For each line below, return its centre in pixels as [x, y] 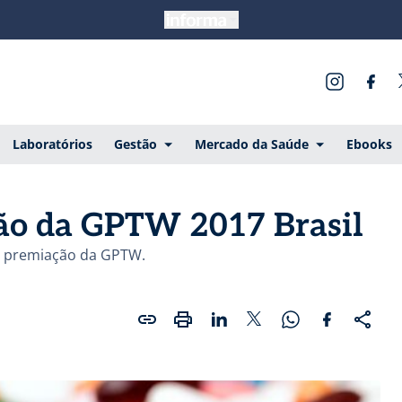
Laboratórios [52, 144]
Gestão [135, 144]
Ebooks [369, 144]
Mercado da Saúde [251, 144]
